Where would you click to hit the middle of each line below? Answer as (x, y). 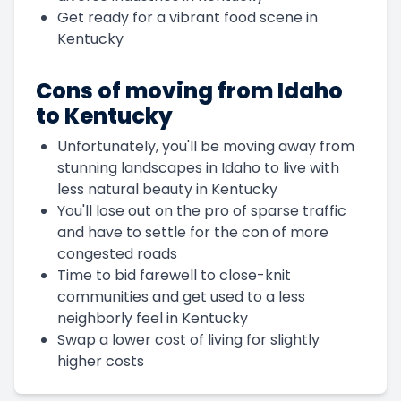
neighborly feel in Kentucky (153, 318)
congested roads (117, 253)
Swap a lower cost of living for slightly (188, 339)
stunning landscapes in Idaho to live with (198, 167)
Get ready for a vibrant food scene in (188, 17)
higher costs (101, 361)
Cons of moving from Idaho (189, 90)
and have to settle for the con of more (193, 232)
